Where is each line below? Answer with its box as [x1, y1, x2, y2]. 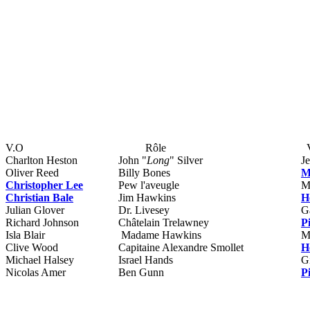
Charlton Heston [6, 154, 77, 167]
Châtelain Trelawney [118, 217, 209, 229]
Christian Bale [6, 192, 73, 204]
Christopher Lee [6, 179, 83, 192]
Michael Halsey [6, 254, 74, 266]
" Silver [170, 154, 203, 167]
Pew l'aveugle [118, 179, 179, 192]
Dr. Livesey [118, 204, 170, 217]
